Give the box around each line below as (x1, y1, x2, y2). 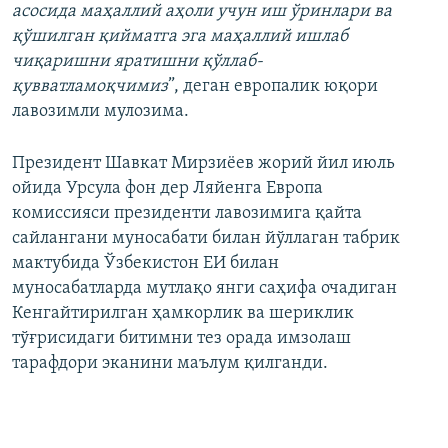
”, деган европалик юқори (168, 77, 378, 97)
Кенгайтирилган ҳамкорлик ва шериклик (12, 304, 354, 324)
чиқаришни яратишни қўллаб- (12, 52, 263, 72)
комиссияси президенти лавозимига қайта (12, 204, 362, 224)
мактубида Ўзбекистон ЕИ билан (12, 254, 279, 274)
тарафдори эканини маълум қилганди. (12, 354, 328, 374)
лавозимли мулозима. (12, 102, 189, 122)
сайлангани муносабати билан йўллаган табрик (12, 229, 400, 249)
